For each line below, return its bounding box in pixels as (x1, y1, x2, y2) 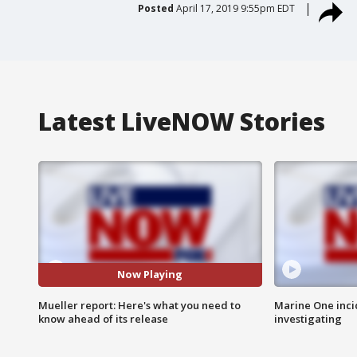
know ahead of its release (38, 311, 168, 326)
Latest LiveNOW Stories (38, 104, 325, 138)
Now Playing (117, 267, 183, 282)
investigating (273, 311, 342, 326)
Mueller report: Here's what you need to (38, 297, 241, 312)
